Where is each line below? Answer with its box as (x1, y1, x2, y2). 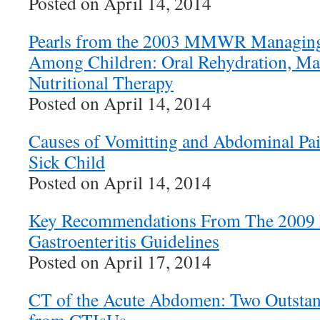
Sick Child (29, 149, 105, 174)
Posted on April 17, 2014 (29, 249, 211, 274)
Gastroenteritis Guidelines (29, 229, 219, 253)
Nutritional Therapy (29, 70, 174, 94)
